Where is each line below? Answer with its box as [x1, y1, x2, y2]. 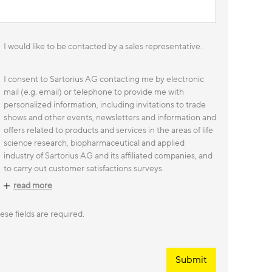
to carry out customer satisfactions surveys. [4, 163, 164, 174]
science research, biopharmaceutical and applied [4, 137, 185, 149]
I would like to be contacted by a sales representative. [4, 41, 202, 52]
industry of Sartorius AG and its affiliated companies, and [4, 150, 212, 161]
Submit [175, 253, 207, 267]
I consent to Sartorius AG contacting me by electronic [4, 73, 204, 85]
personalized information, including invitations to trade [4, 99, 206, 110]
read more [13, 180, 52, 192]
